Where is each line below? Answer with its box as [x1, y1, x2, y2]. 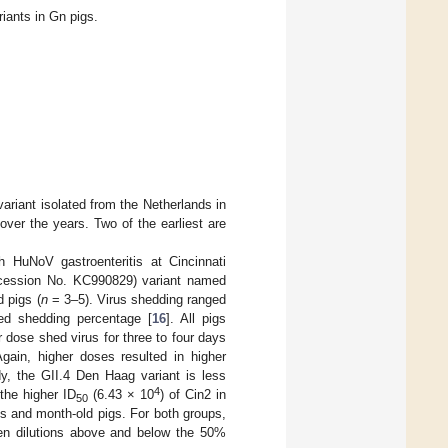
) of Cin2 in [159, 387, 227, 403]
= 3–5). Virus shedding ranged [47, 292, 227, 308]
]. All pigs [166, 311, 226, 327]
